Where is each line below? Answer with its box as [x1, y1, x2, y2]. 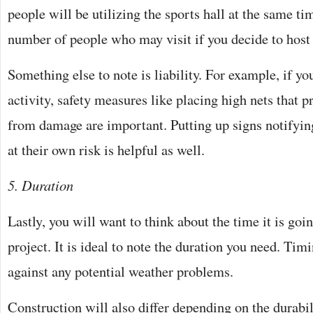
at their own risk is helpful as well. [8, 139, 205, 159]
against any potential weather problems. [8, 261, 233, 281]
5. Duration [8, 175, 73, 195]
